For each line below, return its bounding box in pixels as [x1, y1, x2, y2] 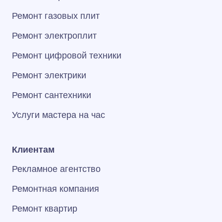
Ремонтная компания [12, 184, 99, 194]
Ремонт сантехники [12, 90, 91, 100]
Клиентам [12, 145, 55, 155]
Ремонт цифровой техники [12, 51, 121, 60]
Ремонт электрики [12, 70, 86, 80]
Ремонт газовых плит [12, 11, 100, 21]
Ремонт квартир [12, 204, 77, 214]
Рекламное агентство [12, 164, 101, 174]
